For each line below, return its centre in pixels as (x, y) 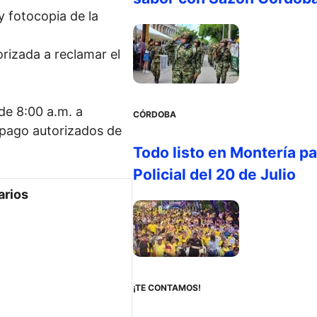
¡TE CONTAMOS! (167, 287)
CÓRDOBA (154, 115)
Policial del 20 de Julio (214, 174)
